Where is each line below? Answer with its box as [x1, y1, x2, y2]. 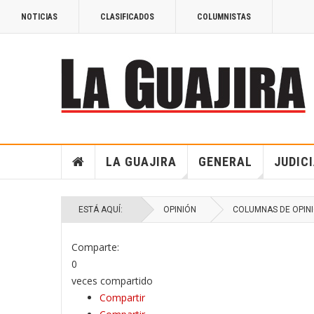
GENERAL [198, 154, 252, 169]
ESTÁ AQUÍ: [78, 205, 127, 214]
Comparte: [71, 240, 119, 254]
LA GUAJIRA [105, 154, 177, 169]
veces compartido [71, 274, 153, 287]
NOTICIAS [21, 12, 57, 22]
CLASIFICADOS [100, 12, 154, 22]
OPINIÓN [163, 205, 196, 214]
